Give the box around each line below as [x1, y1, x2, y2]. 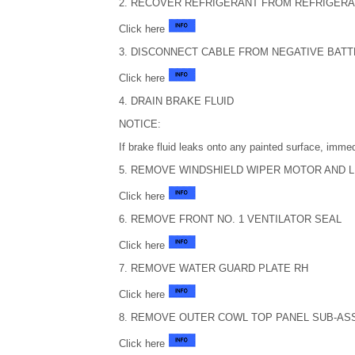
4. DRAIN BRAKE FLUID [118, 95, 234, 107]
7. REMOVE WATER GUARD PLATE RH [118, 262, 308, 274]
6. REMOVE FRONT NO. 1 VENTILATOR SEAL [118, 213, 342, 225]
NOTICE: [118, 118, 161, 130]
